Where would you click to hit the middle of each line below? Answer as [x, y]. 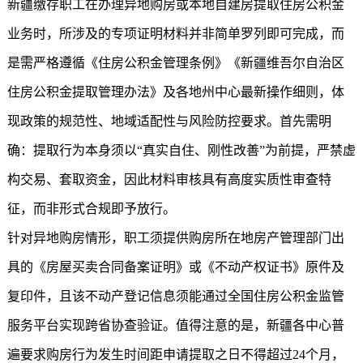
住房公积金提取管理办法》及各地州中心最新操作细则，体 [175, 92]
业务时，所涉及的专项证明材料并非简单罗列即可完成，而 [175, 34]
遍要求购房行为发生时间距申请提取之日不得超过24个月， [175, 354]
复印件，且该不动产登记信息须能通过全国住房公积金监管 [175, 296]
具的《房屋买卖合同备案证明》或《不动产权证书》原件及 [175, 267]
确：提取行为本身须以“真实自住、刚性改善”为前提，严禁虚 [181, 150]
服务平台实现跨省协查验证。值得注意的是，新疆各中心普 [175, 325]
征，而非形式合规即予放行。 [91, 209]
